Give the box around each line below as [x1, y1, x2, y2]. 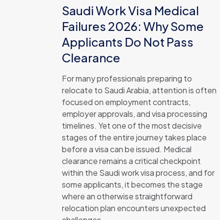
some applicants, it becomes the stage [61, 179, 203, 190]
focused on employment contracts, [61, 97, 191, 107]
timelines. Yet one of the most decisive [61, 120, 202, 131]
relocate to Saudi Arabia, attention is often [61, 85, 217, 95]
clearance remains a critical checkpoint [61, 156, 201, 166]
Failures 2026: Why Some [61, 19, 204, 33]
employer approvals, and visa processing [61, 109, 207, 119]
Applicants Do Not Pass [61, 34, 193, 49]
